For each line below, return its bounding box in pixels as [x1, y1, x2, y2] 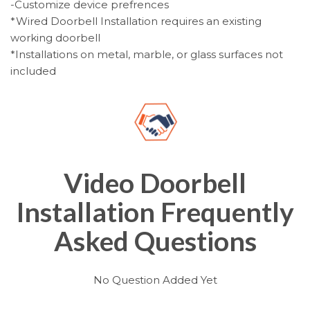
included [10, 64, 56, 77]
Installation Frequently [16, 195, 294, 228]
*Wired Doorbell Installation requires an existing [10, 14, 262, 28]
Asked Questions [53, 224, 257, 257]
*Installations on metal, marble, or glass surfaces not [10, 47, 283, 61]
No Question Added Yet [93, 273, 217, 286]
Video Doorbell [64, 166, 246, 199]
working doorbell [10, 30, 100, 44]
